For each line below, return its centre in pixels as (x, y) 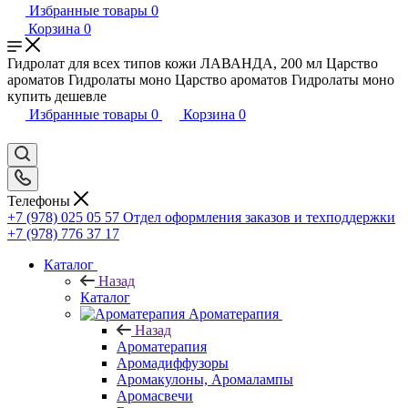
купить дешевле (57, 96)
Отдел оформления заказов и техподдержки (259, 217)
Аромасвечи (155, 395)
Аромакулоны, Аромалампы (205, 379)
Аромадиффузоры (173, 362)
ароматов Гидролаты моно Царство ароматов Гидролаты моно (201, 80)
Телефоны (41, 200)
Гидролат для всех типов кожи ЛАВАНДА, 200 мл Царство (193, 63)
